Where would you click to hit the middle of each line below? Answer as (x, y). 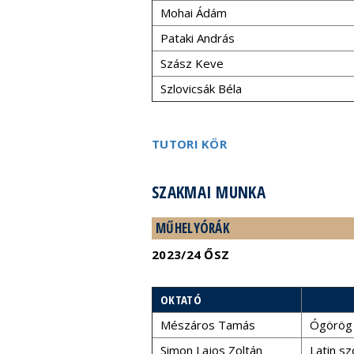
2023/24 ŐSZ (191, 254)
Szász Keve (192, 63)
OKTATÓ (181, 299)
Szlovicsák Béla (201, 88)
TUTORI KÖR (189, 144)
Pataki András (198, 38)
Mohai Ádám (194, 13)
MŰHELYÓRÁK (193, 228)
